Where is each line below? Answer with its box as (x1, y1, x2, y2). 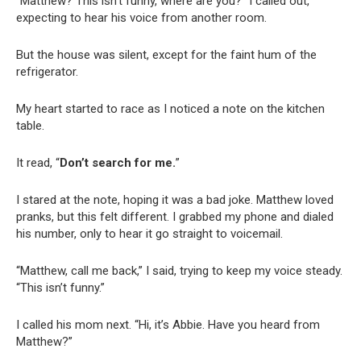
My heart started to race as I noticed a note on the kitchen (16, 102, 325, 117)
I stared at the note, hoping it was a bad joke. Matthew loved (16, 193, 334, 208)
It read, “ (16, 156, 60, 171)
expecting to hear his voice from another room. (16, 10, 267, 26)
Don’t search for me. (60, 156, 176, 171)
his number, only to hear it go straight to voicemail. (16, 226, 283, 242)
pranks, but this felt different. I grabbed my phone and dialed (16, 210, 334, 225)
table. (16, 118, 44, 134)
